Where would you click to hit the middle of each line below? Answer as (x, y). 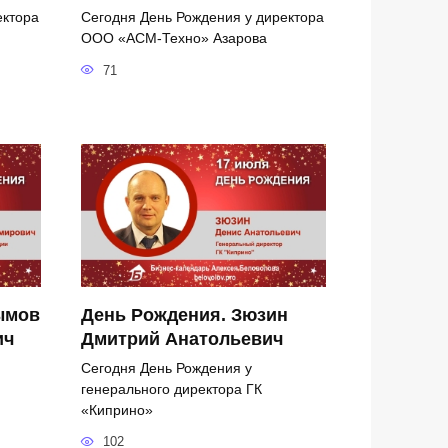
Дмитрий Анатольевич (182, 338)
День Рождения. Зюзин (184, 314)
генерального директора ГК (171, 388)
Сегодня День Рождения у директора (202, 16)
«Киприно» (117, 409)
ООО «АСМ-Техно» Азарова (174, 37)
